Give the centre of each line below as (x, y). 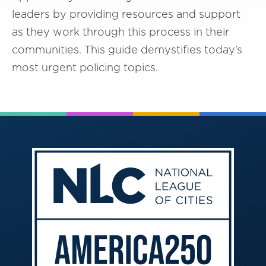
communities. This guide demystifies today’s (127, 49)
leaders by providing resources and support (126, 14)
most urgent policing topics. (85, 67)
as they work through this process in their (121, 31)
